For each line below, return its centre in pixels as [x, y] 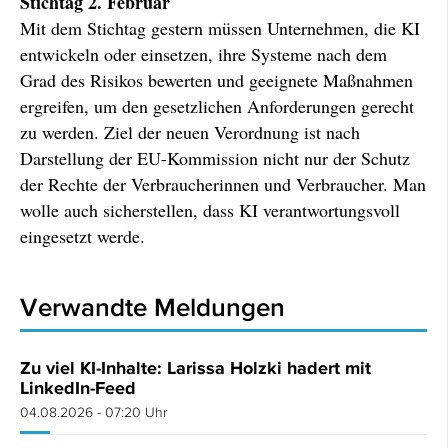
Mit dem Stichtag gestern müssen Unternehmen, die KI [220, 28]
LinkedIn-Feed [78, 388]
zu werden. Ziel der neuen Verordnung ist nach [190, 132]
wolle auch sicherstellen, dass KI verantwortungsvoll [210, 210]
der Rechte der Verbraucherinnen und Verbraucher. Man [223, 184]
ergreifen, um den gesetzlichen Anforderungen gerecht [217, 106]
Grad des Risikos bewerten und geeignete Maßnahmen [216, 80]
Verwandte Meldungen [152, 306]
